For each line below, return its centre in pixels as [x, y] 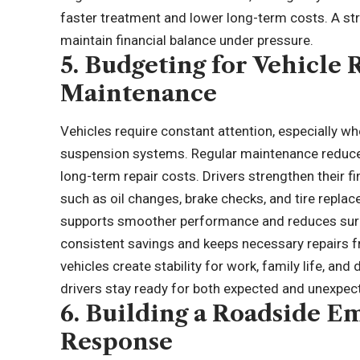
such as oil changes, [123, 199]
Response [117, 342]
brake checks [225, 199]
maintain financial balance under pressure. [187, 41]
